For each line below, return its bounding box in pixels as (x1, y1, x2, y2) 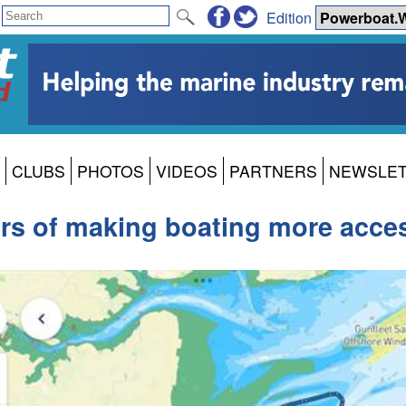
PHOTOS (77, 159, 144, 183)
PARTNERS (229, 159, 317, 183)
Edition (266, 6, 315, 28)
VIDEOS (156, 159, 217, 183)
